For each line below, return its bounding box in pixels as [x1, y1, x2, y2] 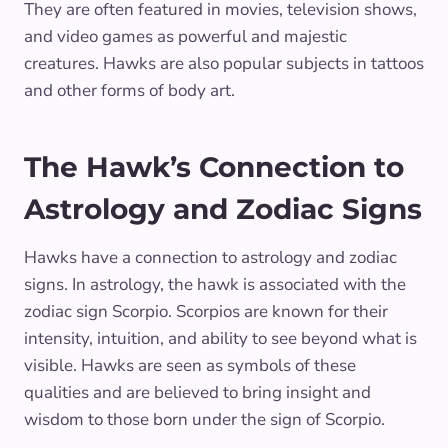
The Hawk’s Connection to [24, 149, 404, 184]
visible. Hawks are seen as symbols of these [24, 353, 356, 377]
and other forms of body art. [24, 78, 235, 102]
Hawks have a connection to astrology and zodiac [24, 245, 397, 269]
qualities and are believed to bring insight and [24, 380, 371, 404]
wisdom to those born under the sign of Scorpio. [24, 407, 385, 431]
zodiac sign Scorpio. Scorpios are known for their [24, 299, 388, 323]
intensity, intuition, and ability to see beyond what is [24, 326, 417, 350]
